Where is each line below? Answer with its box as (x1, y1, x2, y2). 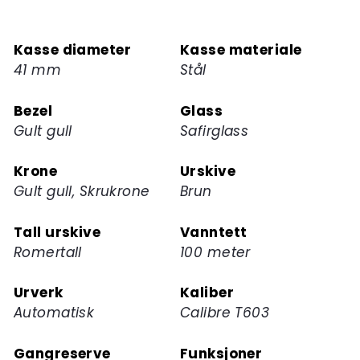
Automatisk (14, 303, 95, 323)
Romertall (14, 242, 82, 262)
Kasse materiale (180, 40, 302, 60)
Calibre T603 (180, 303, 270, 323)
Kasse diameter (14, 40, 131, 60)
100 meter (180, 242, 251, 262)
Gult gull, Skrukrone (14, 182, 150, 202)
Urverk (14, 283, 63, 303)
